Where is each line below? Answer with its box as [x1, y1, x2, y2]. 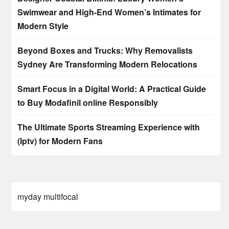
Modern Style [17, 20, 68, 32]
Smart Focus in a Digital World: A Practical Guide [17, 83, 206, 95]
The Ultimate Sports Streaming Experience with [17, 121, 200, 133]
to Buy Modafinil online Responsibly [17, 97, 158, 109]
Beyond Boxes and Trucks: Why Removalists [17, 44, 193, 57]
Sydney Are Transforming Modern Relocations [17, 58, 197, 71]
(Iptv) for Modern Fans [17, 135, 103, 147]
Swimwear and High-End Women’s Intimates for [17, 6, 201, 18]
